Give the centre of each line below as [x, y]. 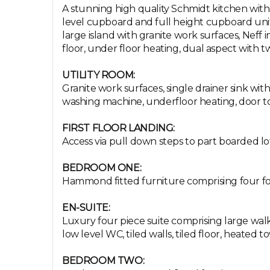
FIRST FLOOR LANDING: [118, 128]
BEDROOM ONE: [102, 168]
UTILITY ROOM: [99, 75]
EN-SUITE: [86, 208]
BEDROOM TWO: [103, 261]
